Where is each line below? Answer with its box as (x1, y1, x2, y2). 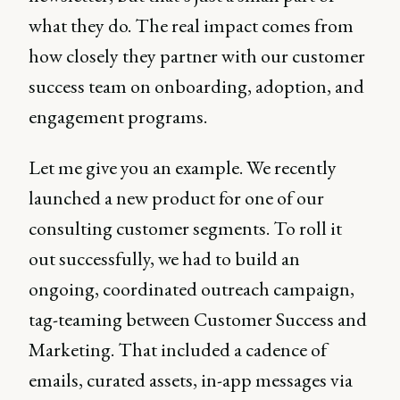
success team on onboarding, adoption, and (29, 73, 364, 99)
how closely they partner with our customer (29, 43, 365, 69)
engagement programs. (29, 104, 207, 129)
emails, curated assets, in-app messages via (29, 367, 353, 393)
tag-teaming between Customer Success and (29, 306, 367, 332)
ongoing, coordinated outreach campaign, (29, 276, 354, 302)
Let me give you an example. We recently (29, 154, 337, 180)
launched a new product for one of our (29, 185, 324, 211)
